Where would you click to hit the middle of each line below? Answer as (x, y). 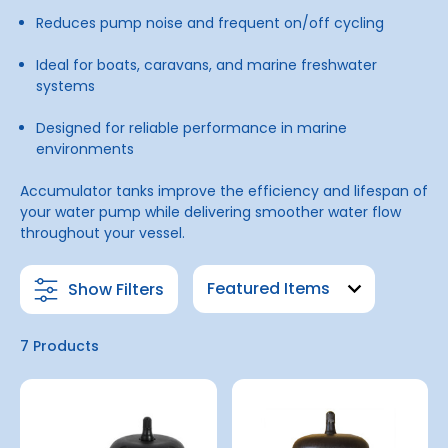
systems (66, 86)
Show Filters (116, 289)
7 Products (59, 346)
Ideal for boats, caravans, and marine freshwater (207, 65)
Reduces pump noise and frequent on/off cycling (210, 23)
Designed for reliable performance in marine (192, 128)
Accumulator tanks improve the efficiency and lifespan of (224, 191)
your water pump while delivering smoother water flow (210, 212)
